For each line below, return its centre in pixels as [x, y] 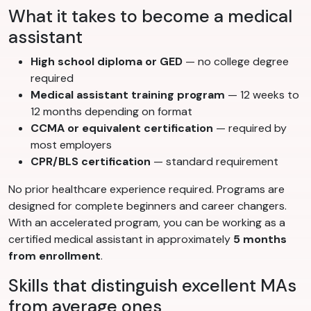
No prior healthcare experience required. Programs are [146, 190]
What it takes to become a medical [150, 17]
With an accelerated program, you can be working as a [147, 223]
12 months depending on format [111, 112]
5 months [260, 239]
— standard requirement [215, 162]
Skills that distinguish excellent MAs [152, 286]
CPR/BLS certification [91, 162]
